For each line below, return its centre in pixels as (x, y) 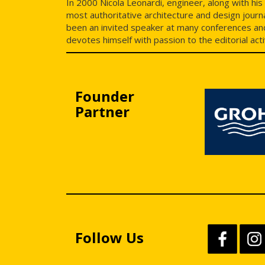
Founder (105, 96)
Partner (102, 112)
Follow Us (109, 238)
